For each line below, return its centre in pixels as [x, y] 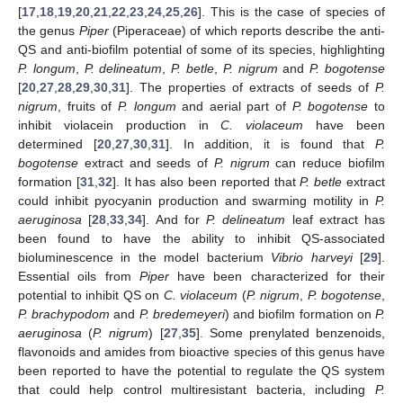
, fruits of [88, 106]
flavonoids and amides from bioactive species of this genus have [201, 351]
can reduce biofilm [327, 162]
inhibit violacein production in [120, 125]
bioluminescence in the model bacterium [145, 257]
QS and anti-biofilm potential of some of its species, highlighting [201, 49]
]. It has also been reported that [206, 181]
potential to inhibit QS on [91, 295]
